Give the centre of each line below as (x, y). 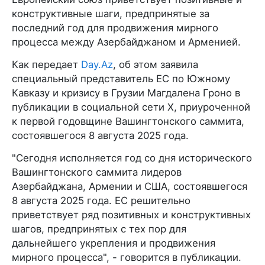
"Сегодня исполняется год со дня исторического (132, 158)
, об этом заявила (156, 64)
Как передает (46, 64)
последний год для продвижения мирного (115, 28)
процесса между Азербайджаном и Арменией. (126, 42)
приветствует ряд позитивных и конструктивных (131, 214)
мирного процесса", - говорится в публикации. (127, 257)
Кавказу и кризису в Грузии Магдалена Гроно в (126, 93)
